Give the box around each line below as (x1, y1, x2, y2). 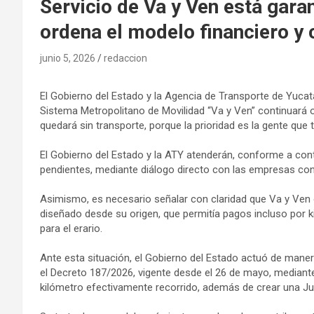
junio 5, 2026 (40, 52, 95, 64)
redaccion (104, 52, 147, 64)
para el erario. (40, 221, 102, 235)
